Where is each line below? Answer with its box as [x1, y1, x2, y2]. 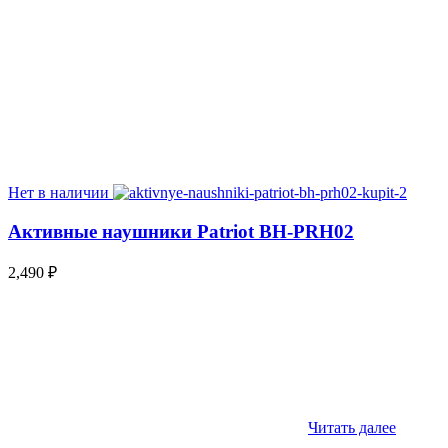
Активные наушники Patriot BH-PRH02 [8, 220, 354, 242]
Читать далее [308, 419, 396, 437]
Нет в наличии [8, 183, 109, 201]
